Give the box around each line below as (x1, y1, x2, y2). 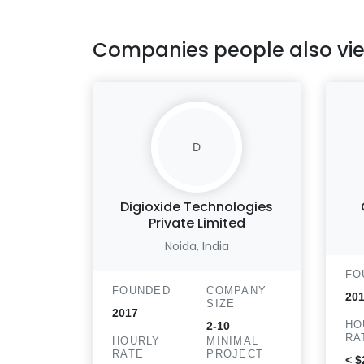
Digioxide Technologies (120, 197, 274, 216)
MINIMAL (206, 335, 259, 347)
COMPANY (206, 284, 267, 297)
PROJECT (206, 348, 264, 360)
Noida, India (164, 238, 229, 254)
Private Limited (148, 214, 245, 232)
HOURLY (112, 335, 161, 347)
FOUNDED (112, 284, 171, 297)
